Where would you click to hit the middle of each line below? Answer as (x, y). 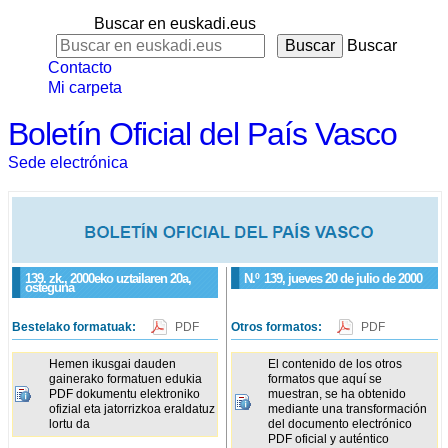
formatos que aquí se (325, 378)
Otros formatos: (278, 326)
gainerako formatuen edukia (125, 378)
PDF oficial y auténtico (329, 438)
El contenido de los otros (335, 363)
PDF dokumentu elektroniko (124, 393)
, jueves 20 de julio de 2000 (352, 278)
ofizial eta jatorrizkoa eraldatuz (132, 408)
